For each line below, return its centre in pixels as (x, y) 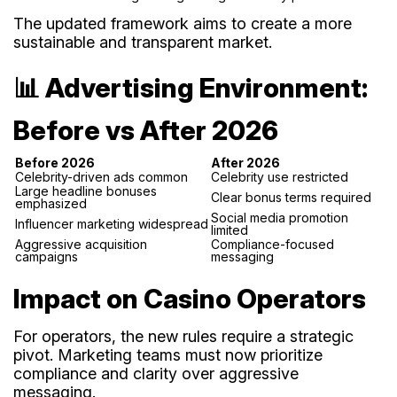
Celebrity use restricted (280, 176)
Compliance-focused (272, 244)
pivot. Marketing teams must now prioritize (168, 354)
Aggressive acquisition (81, 244)
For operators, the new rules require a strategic (183, 336)
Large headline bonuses (86, 191)
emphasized (51, 203)
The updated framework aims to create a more (183, 23)
